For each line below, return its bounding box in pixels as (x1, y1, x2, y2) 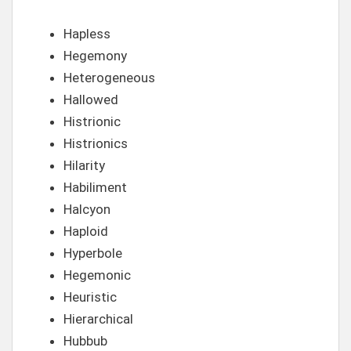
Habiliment (63, 179, 127, 195)
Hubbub (63, 333, 107, 349)
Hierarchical (63, 311, 133, 327)
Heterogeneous (63, 70, 155, 85)
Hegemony (63, 48, 127, 63)
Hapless (63, 26, 110, 42)
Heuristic (63, 289, 117, 305)
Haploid (63, 223, 108, 239)
